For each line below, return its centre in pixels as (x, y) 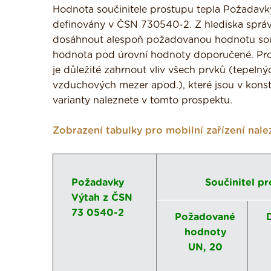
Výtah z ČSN (102, 198)
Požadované (205, 217)
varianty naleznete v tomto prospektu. (142, 100)
